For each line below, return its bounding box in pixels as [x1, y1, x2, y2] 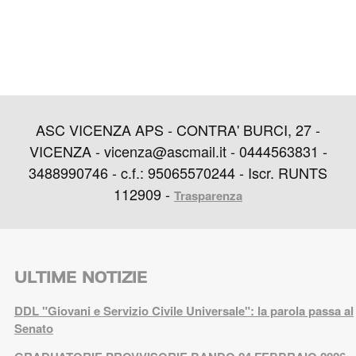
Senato [14, 319, 53, 337]
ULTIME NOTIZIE [14, 267, 147, 287]
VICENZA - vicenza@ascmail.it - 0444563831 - [29, 140, 327, 161]
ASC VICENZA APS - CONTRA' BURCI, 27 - [36, 118, 320, 140]
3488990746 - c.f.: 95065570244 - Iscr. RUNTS [29, 161, 327, 183]
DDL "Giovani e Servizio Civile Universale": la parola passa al [14, 301, 354, 319]
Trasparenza [174, 186, 242, 204]
